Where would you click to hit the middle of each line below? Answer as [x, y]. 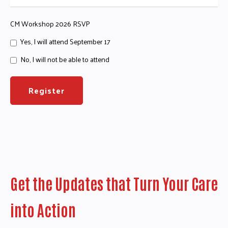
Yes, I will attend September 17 [65, 42]
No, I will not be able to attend [65, 59]
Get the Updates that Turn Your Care [114, 183]
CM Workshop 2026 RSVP [50, 24]
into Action [43, 210]
